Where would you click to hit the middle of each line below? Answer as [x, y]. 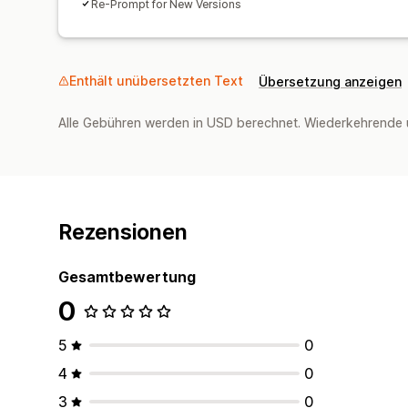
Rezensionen [123, 232]
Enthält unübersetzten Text [156, 80]
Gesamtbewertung [127, 276]
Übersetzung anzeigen [330, 81]
